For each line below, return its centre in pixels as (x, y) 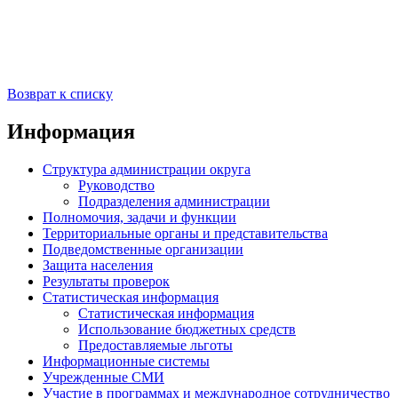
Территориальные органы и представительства (185, 233)
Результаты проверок (106, 281)
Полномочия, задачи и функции (139, 217)
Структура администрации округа (147, 169)
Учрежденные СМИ (103, 377)
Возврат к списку (60, 94)
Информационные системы (126, 361)
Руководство (116, 185)
